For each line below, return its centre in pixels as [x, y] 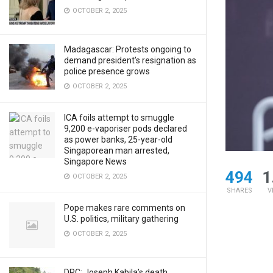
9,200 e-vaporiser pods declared [126, 129]
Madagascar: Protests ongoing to [128, 49]
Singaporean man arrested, [117, 151]
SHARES [239, 191]
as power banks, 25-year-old [118, 140]
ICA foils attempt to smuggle [119, 118]
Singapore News [95, 161]
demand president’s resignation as [130, 60]
